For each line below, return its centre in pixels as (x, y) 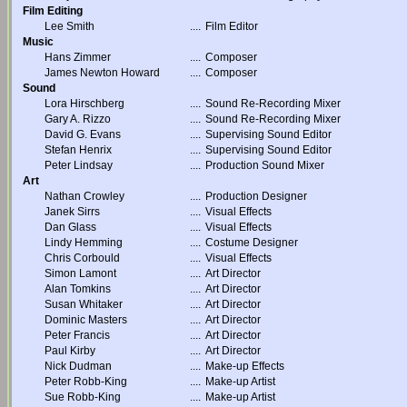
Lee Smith (69, 26)
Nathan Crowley (84, 196)
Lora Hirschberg (84, 104)
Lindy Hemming (84, 243)
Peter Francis (77, 335)
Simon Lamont (80, 273)
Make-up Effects (245, 366)
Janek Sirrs (72, 212)
